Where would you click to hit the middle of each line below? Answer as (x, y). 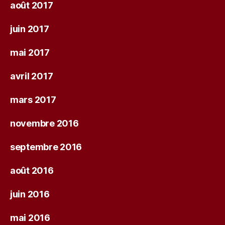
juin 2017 (30, 29)
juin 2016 (30, 194)
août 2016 (32, 170)
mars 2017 (33, 99)
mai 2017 (30, 52)
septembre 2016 (46, 147)
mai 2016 (30, 217)
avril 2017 (32, 76)
